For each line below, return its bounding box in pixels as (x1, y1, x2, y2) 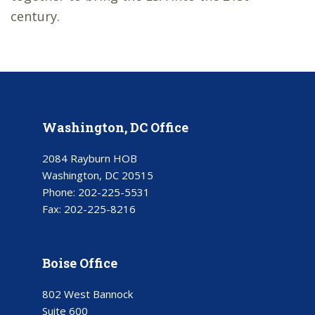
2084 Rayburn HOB (42, 151, 137, 166)
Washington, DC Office (42, 119, 188, 136)
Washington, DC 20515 (42, 168, 153, 183)
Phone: (42, 185, 78, 200)
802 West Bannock (42, 287, 133, 302)
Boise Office (42, 255, 117, 272)
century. (11, 8, 63, 25)
